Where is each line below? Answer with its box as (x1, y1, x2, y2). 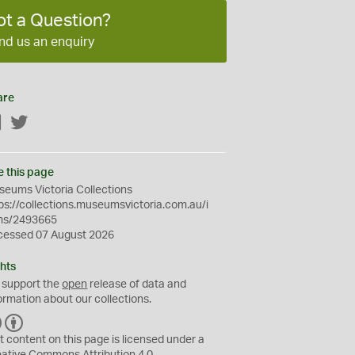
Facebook (2, 118, 53, 129)
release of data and (87, 279, 187, 290)
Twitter (29, 118, 63, 129)
